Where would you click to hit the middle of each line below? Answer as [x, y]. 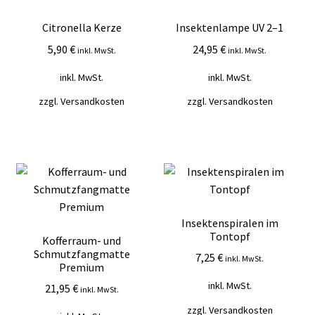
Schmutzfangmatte [82, 253]
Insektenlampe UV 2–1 [230, 28]
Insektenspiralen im [230, 223]
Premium [82, 267]
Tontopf [230, 236]
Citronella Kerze [82, 28]
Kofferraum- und [82, 240]
